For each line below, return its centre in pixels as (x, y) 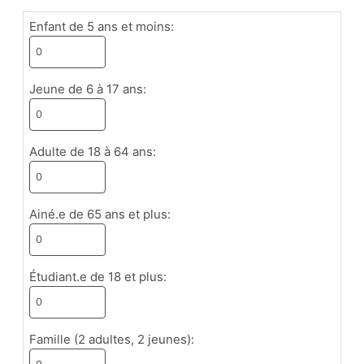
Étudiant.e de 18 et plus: (98, 276)
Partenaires (182, 153)
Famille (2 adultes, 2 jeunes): (112, 339)
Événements (226, 130)
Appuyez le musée (176, 69)
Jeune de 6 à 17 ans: (88, 89)
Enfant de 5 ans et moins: (102, 26)
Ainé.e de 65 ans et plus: (100, 214)
